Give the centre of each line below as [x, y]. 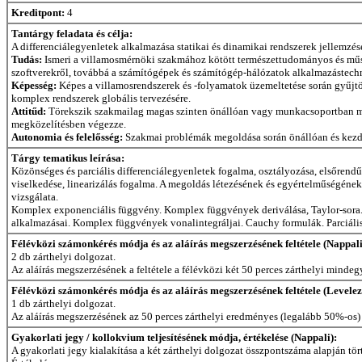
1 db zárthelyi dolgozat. [63, 303]
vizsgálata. [35, 196]
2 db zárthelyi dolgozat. [63, 256]
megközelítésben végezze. [69, 124]
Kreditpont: [38, 12]
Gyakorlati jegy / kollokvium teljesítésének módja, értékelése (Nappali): [174, 337]
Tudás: [28, 59]
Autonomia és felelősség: [68, 137]
